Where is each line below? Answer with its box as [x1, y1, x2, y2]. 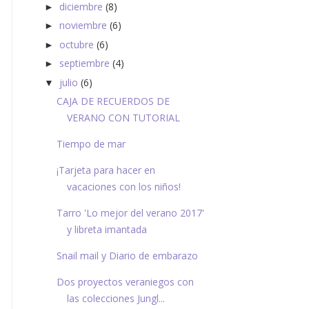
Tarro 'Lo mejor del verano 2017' [56, 206, 204, 220]
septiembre [59, 57, 110, 70]
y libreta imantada [66, 223, 147, 237]
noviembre [59, 19, 107, 32]
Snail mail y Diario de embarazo [56, 249, 198, 263]
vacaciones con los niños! [66, 180, 181, 194]
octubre [59, 37, 94, 51]
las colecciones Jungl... [66, 292, 165, 306]
